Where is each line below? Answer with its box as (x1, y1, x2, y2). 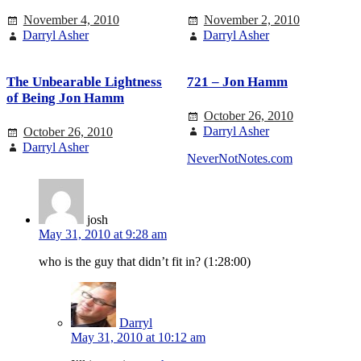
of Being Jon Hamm (6, 90, 124, 106)
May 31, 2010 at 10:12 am (71, 330, 205, 345)
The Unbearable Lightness (6, 74, 162, 90)
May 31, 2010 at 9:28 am (39, 227, 167, 242)
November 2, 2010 (203, 13, 300, 27)
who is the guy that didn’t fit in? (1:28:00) (39, 255, 251, 269)
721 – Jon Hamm (187, 74, 288, 90)
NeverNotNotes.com (187, 151, 293, 166)
